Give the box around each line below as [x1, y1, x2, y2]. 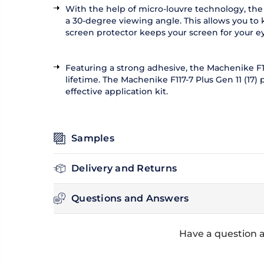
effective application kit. [65, 86, 168, 97]
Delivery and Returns [71, 163, 177, 174]
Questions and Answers [71, 193, 189, 204]
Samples [71, 133, 114, 144]
